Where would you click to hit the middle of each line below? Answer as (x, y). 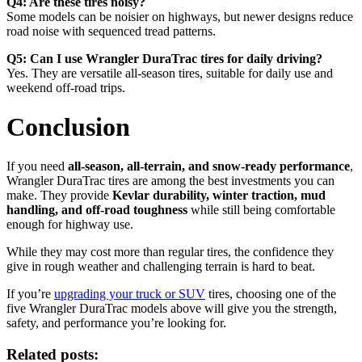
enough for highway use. (70, 225)
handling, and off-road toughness (97, 210)
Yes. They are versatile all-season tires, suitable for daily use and (170, 73)
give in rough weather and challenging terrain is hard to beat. (161, 267)
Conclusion (68, 126)
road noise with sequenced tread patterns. (111, 31)
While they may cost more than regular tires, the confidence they (170, 252)
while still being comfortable (261, 210)
